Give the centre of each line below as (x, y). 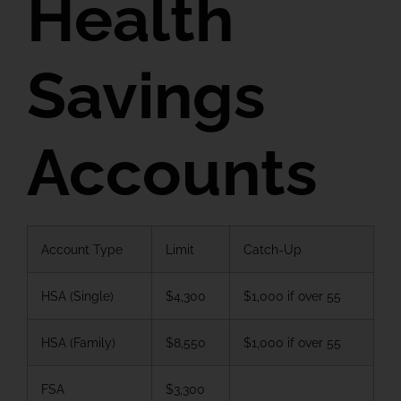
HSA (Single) (77, 295)
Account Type (82, 249)
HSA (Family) (78, 342)
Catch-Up (273, 249)
